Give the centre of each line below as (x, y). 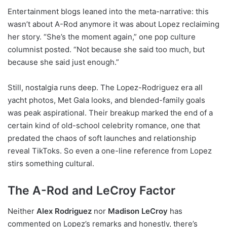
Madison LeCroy (138, 211)
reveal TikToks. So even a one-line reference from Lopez (110, 151)
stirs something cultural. (51, 164)
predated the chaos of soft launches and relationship (102, 138)
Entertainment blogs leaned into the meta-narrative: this (108, 12)
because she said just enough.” (63, 62)
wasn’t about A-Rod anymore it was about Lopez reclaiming (113, 24)
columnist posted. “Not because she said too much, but (106, 50)
